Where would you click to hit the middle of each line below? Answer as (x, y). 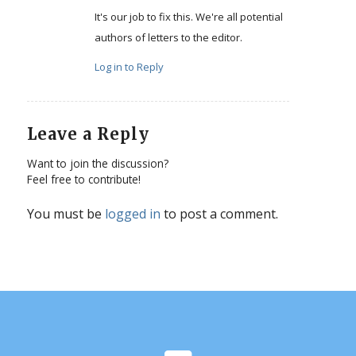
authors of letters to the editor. (168, 37)
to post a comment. (219, 213)
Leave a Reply (88, 133)
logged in (132, 213)
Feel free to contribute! (83, 179)
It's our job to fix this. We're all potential (188, 16)
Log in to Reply (129, 66)
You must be (66, 213)
